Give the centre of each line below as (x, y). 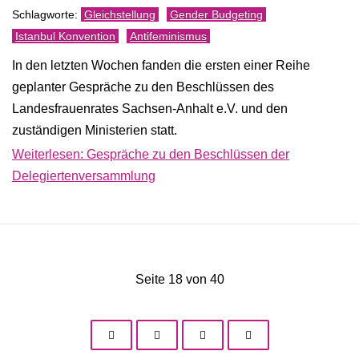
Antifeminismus (168, 36)
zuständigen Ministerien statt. (95, 130)
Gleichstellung (120, 14)
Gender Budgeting (216, 14)
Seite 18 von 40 (179, 279)
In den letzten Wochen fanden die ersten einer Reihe (161, 65)
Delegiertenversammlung (84, 175)
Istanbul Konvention (65, 36)
